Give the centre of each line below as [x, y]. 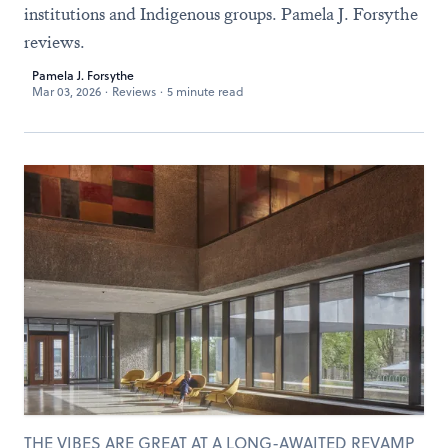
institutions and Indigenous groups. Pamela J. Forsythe [221, 14]
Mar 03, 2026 [66, 91]
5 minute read [205, 91]
